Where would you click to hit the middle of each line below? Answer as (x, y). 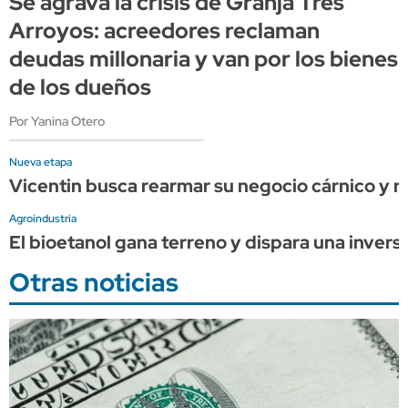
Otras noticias (94, 282)
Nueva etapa (41, 162)
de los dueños (80, 87)
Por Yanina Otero (57, 121)
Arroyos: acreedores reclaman (164, 30)
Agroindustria (43, 218)
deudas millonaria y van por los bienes (204, 58)
